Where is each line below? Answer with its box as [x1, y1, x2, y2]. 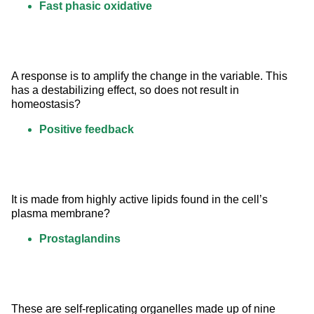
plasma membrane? [11, 207, 110, 220]
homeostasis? [11, 98, 81, 111]
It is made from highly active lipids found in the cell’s [11, 193, 271, 206]
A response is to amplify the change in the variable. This [11, 70, 290, 83]
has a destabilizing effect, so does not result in [11, 84, 242, 97]
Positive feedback [39, 123, 134, 136]
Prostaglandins [39, 233, 121, 245]
